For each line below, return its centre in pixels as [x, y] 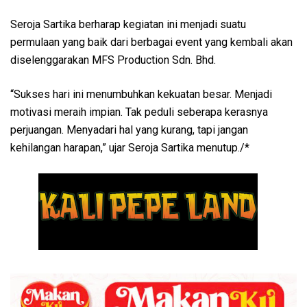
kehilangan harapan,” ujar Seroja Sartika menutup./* [130, 147]
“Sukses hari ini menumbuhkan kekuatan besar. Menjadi [141, 94]
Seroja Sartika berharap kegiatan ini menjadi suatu [128, 24]
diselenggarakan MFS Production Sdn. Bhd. [114, 60]
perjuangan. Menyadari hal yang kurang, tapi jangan [129, 130]
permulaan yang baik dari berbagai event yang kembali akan [151, 42]
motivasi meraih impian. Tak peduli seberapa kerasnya [139, 112]
